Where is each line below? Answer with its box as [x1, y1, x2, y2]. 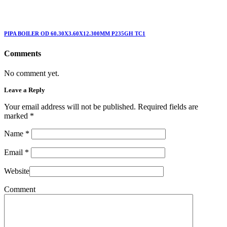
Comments [4, 49, 41, 58]
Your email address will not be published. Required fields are [4, 102, 198, 111]
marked [4, 111, 30, 121]
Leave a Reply [4, 86, 45, 94]
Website [4, 167, 29, 176]
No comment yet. [4, 69, 59, 78]
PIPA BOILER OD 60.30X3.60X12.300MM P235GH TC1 [4, 30, 145, 37]
